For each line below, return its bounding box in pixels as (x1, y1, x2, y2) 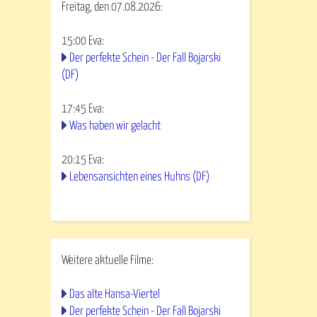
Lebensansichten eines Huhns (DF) (69, 171, 209, 183)
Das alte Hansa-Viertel (69, 289, 160, 301)
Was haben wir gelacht (69, 120, 161, 132)
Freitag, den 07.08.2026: (62, 1, 163, 13)
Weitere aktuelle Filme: (62, 255, 154, 267)
